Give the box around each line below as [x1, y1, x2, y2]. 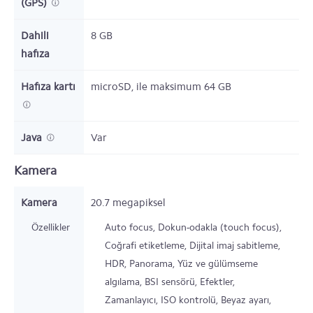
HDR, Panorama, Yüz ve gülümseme [105, 258, 258, 270]
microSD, [91, 80, 136, 93]
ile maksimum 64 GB [136, 80, 231, 93]
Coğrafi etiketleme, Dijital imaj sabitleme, [105, 240, 280, 252]
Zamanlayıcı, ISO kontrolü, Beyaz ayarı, [105, 294, 271, 306]
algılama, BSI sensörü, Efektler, [105, 276, 235, 288]
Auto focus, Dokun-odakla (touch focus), [105, 221, 282, 233]
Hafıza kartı [21, 80, 75, 93]
